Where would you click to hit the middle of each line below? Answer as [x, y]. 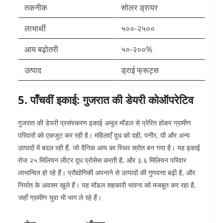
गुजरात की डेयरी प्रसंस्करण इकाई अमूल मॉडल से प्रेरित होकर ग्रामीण [105, 123]
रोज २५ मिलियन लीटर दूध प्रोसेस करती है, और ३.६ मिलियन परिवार [102, 160]
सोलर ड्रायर [139, 8]
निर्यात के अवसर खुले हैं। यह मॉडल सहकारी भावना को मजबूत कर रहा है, [107, 185]
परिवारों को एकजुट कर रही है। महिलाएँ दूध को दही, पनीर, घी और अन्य [104, 135]
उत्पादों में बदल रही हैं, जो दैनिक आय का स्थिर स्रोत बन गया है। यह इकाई [109, 148]
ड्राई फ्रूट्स [140, 70]
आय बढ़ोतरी [41, 50]
